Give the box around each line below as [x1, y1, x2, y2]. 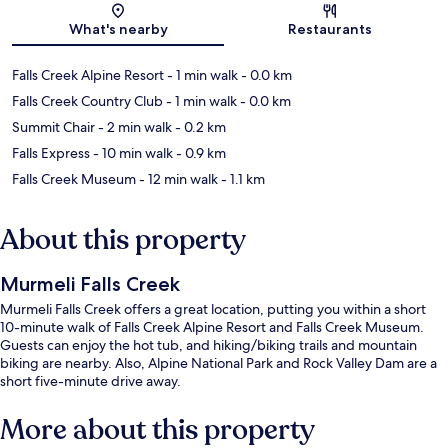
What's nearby [68, 20, 168, 39]
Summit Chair [12, 118, 95, 137]
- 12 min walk [136, 170, 218, 189]
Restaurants [288, 20, 372, 39]
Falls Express [12, 144, 90, 163]
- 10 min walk [90, 144, 173, 163]
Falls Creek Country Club [12, 92, 163, 111]
